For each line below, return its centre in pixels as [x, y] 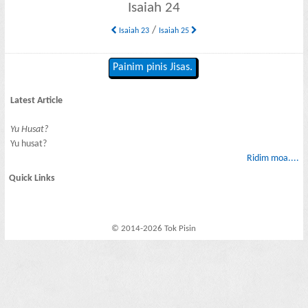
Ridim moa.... [273, 158]
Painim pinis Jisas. [153, 68]
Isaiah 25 [175, 31]
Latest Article [37, 100]
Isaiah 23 [133, 31]
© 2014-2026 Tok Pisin [154, 229]
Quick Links [32, 179]
